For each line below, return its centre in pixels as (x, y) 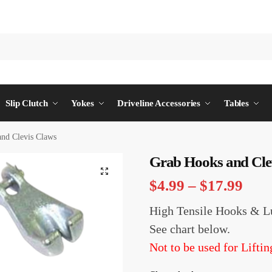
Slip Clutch (26, 103)
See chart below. (189, 229)
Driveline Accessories (159, 103)
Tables (236, 103)
